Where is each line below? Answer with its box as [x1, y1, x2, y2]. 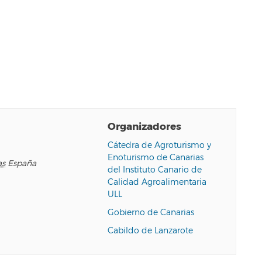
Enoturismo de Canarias [107, 153, 204, 163]
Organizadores [107, 120, 181, 134]
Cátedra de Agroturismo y [107, 140, 211, 151]
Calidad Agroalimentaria [107, 177, 206, 188]
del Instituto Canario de [107, 165, 202, 175]
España [8, 158, 37, 169]
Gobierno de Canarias [107, 208, 194, 218]
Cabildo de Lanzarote [107, 226, 193, 236]
